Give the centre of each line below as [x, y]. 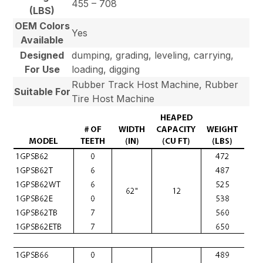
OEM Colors [42, 26]
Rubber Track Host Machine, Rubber [155, 84]
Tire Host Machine [113, 98]
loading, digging [106, 69]
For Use [42, 69]
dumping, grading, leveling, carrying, [153, 55]
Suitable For [42, 91]
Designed [42, 55]
